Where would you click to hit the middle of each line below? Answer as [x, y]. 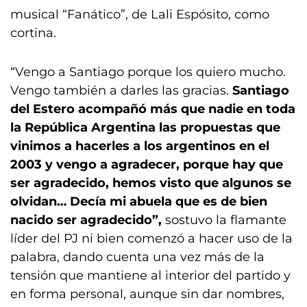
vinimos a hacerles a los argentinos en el [140, 146]
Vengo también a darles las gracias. [121, 90]
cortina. [33, 33]
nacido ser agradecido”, [86, 220]
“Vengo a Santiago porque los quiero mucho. [148, 72]
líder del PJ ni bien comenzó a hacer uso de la [151, 238]
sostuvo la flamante [224, 220]
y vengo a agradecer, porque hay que [164, 164]
